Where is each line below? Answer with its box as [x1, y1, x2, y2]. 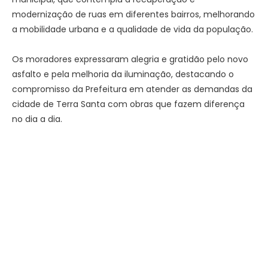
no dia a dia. [12, 113, 62, 126]
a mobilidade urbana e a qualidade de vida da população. [12, 23, 253, 35]
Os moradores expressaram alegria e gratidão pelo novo [12, 53, 248, 66]
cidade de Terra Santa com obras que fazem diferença [12, 98, 245, 111]
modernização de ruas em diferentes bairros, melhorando [12, 8, 255, 20]
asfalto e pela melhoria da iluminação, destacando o [12, 68, 234, 81]
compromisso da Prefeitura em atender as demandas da [12, 83, 252, 96]
